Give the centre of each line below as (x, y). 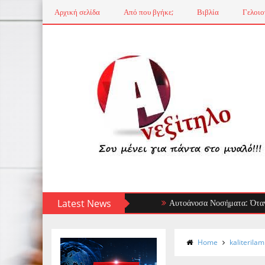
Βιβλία (208, 12)
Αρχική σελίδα (77, 12)
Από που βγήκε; (148, 12)
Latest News (84, 203)
